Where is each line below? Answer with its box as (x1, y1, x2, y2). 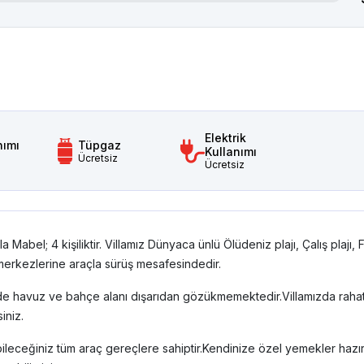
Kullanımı (205, 145, 258, 158)
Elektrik (205, 131, 247, 145)
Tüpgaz (77, 137, 121, 152)
